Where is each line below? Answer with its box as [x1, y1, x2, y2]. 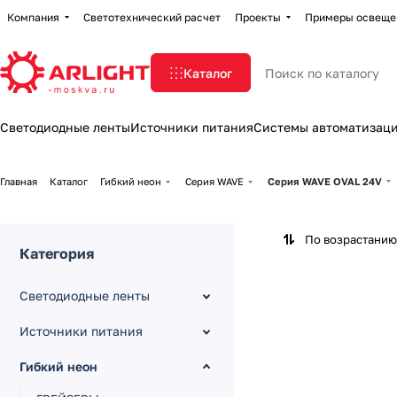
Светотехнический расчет [83, 10, 221, 24]
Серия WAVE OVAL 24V [268, 175, 382, 187]
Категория [19, 245, 94, 262]
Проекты [235, 10, 281, 24]
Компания [7, 10, 59, 24]
